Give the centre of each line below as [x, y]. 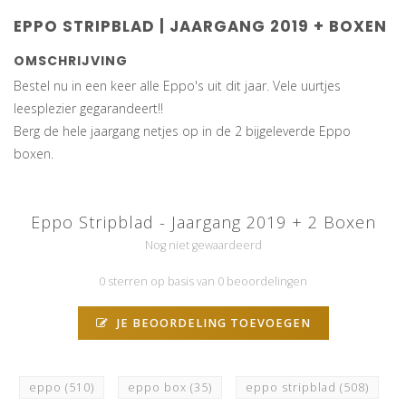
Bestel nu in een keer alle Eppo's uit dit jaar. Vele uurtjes [177, 86]
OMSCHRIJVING [71, 61]
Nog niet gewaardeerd [203, 246]
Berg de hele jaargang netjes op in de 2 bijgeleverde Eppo [182, 131]
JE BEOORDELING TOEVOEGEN [212, 324]
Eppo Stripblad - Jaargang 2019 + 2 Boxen [203, 222]
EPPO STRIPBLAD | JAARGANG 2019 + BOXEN [200, 27]
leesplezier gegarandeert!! [88, 109]
